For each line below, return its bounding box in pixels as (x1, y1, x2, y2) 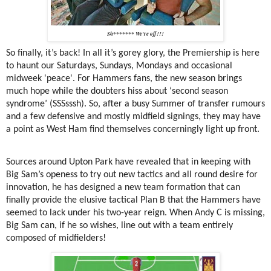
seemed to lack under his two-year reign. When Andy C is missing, (6, 207, 265, 218)
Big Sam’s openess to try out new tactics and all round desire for (6, 169, 258, 180)
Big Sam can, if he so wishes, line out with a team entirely (6, 220, 233, 230)
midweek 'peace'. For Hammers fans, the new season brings (6, 73, 242, 83)
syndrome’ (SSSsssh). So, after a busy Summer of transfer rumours (6, 99, 265, 109)
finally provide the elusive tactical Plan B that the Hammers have (6, 195, 261, 205)
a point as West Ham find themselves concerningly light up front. (6, 124, 260, 134)
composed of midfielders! (6, 233, 106, 243)
